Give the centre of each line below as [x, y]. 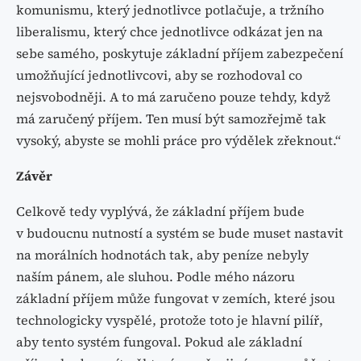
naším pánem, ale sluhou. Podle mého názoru [156, 276]
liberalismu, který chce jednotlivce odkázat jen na [170, 31]
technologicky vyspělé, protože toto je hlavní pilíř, [170, 320]
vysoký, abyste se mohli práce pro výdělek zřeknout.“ [178, 140]
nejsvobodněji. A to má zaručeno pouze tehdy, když [173, 96]
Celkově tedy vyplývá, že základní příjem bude [160, 211]
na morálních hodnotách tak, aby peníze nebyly [162, 254]
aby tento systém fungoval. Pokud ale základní [159, 341]
